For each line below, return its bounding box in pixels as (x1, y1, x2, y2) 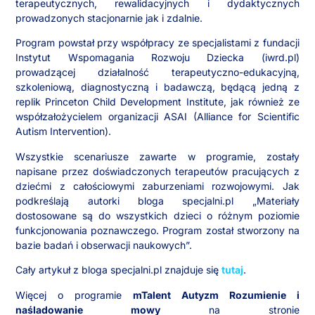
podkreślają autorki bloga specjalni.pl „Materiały (15, 194, 300, 207)
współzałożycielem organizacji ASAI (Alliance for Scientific (15, 110, 300, 123)
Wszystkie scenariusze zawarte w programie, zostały (15, 150, 300, 162)
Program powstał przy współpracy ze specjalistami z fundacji (15, 37, 300, 49)
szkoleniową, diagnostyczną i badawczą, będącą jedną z (15, 81, 300, 94)
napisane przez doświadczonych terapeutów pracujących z (15, 165, 300, 177)
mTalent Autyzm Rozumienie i (133, 288, 300, 301)
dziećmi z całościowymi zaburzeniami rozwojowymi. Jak (15, 179, 300, 192)
